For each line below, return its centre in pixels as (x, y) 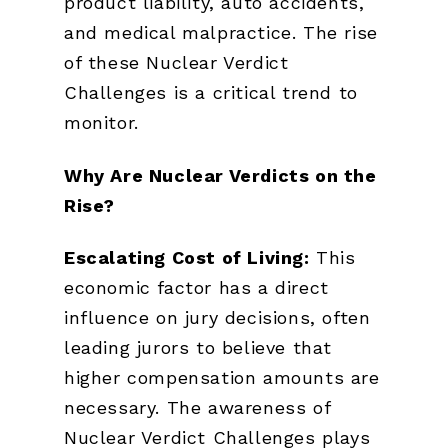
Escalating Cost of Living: (187, 258)
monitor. (101, 123)
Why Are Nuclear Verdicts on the (220, 175)
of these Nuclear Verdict (176, 63)
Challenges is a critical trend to (211, 93)
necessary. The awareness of (197, 408)
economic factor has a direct (196, 288)
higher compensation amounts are (222, 378)
